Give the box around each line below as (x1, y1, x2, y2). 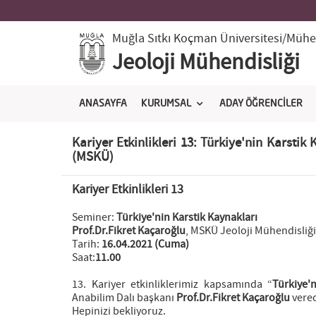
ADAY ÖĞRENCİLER (219, 99, 303, 109)
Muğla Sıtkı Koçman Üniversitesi (111, 30, 282, 47)
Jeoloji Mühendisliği (111, 48, 300, 78)
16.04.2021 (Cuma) (102, 237, 189, 252)
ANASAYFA (79, 99, 127, 109)
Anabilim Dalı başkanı (72, 291, 176, 305)
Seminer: (72, 210, 116, 225)
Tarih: (72, 237, 102, 252)
